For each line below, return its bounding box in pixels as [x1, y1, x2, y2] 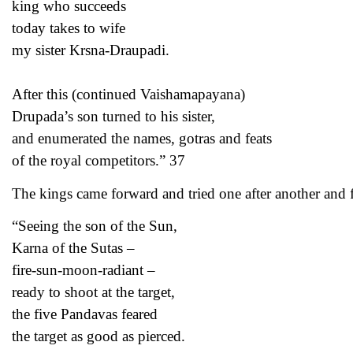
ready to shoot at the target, [12, 284, 175, 300]
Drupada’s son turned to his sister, [12, 108, 215, 124]
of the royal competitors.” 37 [12, 152, 185, 169]
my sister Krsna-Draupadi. [12, 42, 169, 58]
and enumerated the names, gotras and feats [12, 130, 272, 147]
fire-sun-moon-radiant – [12, 262, 155, 278]
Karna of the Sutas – [12, 240, 135, 256]
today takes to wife [12, 20, 125, 36]
